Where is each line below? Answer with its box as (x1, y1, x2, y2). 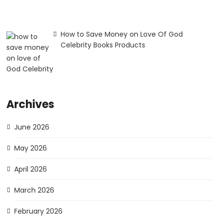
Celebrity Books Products (60, 40, 145, 50)
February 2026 (14, 206, 63, 217)
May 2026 (14, 143, 47, 153)
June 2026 (14, 122, 49, 132)
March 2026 (14, 185, 54, 196)
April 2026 (14, 164, 47, 175)
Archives (6, 97, 55, 112)
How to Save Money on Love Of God (60, 29, 183, 40)
